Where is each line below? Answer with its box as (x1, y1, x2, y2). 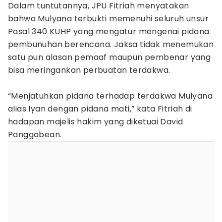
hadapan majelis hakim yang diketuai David (8, 116, 183, 127)
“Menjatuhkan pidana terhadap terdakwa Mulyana (8, 90, 213, 102)
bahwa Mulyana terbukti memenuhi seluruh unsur (8, 13, 209, 24)
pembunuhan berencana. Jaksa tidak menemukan (8, 39, 214, 50)
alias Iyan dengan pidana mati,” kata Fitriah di (8, 103, 192, 114)
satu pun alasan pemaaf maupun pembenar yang (8, 52, 211, 63)
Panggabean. (8, 129, 62, 140)
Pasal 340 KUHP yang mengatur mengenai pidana (8, 26, 210, 37)
